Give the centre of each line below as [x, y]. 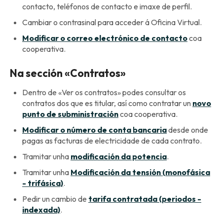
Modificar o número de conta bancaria [94, 129]
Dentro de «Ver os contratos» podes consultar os [104, 92]
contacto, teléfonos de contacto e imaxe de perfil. [107, 7]
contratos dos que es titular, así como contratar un [107, 103]
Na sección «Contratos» [68, 73]
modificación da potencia [119, 156]
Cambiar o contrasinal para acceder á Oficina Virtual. [112, 22]
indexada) [41, 209]
